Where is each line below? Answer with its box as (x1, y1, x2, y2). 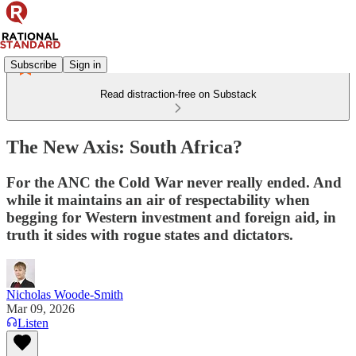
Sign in (69, 58, 101, 71)
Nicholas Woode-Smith (6, 287, 123, 301)
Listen (17, 315, 48, 330)
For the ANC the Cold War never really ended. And (6, 173, 342, 191)
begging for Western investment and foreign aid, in (6, 208, 336, 226)
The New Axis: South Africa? (6, 136, 242, 157)
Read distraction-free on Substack (99, 88, 257, 100)
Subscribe (10, 58, 56, 71)
